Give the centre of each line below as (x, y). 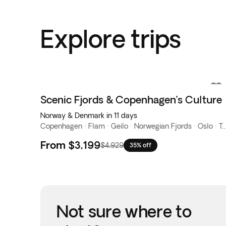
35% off (140, 145)
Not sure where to (124, 211)
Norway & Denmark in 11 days (89, 116)
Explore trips (111, 39)
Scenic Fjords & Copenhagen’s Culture (131, 100)
